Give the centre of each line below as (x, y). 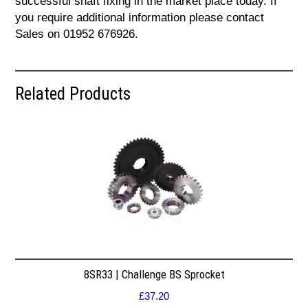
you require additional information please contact (140, 18)
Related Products (73, 94)
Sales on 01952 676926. (77, 34)
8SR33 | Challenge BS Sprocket (154, 274)
